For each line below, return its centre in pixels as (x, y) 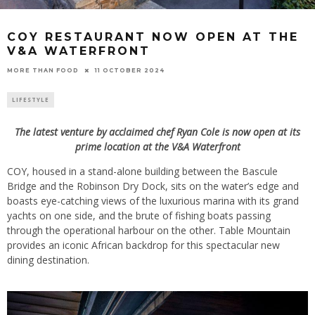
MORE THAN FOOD (43, 71)
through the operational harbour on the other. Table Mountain (149, 231)
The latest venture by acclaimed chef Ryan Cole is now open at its (157, 132)
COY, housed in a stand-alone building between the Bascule (142, 172)
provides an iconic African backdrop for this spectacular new (143, 245)
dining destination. (48, 260)
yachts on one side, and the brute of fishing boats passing (139, 216)
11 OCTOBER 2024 (130, 70)
